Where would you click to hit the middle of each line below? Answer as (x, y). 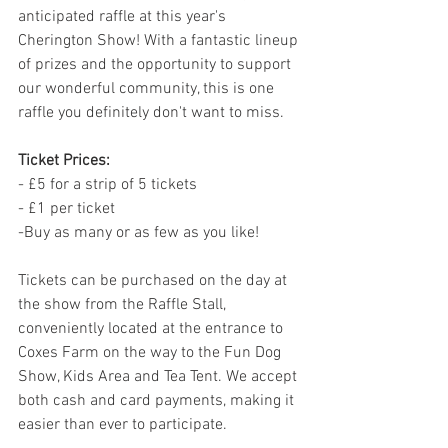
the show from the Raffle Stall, (124, 305)
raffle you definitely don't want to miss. (151, 113)
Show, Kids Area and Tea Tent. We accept (159, 377)
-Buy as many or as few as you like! (140, 233)
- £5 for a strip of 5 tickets (107, 185)
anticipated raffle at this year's (124, 17)
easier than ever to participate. (122, 425)
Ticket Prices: (64, 161)
